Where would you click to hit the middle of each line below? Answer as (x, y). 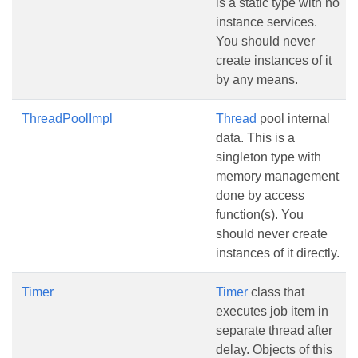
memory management (277, 176)
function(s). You (260, 215)
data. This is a (255, 138)
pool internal (293, 119)
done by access (260, 195)
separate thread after (274, 330)
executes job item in (272, 311)
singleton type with (268, 157)
